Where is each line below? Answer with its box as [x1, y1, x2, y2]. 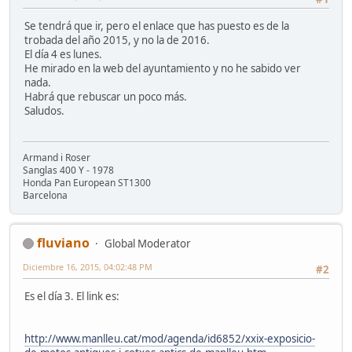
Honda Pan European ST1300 [23, 175, 151, 189]
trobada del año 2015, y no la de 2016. [24, 33, 210, 48]
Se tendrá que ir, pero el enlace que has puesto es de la [24, 19, 289, 34]
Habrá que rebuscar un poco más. [24, 90, 187, 104]
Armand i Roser [23, 150, 90, 164]
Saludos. [24, 104, 64, 119]
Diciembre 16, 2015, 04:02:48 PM [23, 260, 152, 273]
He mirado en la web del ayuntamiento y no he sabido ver [24, 61, 301, 76]
